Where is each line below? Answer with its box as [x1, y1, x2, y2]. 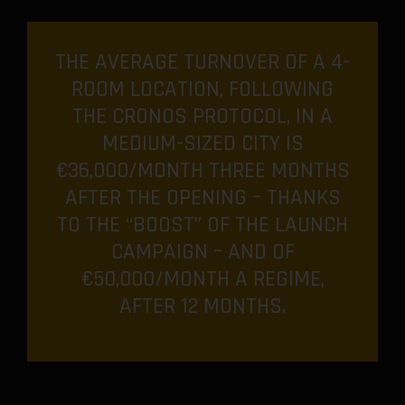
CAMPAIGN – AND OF [110, 238, 295, 268]
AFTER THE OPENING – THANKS [64, 184, 341, 213]
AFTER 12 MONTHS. [119, 292, 286, 322]
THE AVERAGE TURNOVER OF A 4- [55, 48, 350, 78]
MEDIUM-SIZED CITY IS [101, 129, 304, 159]
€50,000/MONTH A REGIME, [80, 265, 325, 295]
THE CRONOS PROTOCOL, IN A [72, 102, 333, 132]
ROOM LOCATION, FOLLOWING [71, 75, 334, 105]
